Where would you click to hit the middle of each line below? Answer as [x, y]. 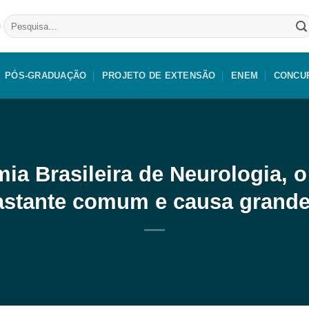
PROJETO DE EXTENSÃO [159, 76]
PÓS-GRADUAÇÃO [46, 76]
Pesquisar [23, 20]
